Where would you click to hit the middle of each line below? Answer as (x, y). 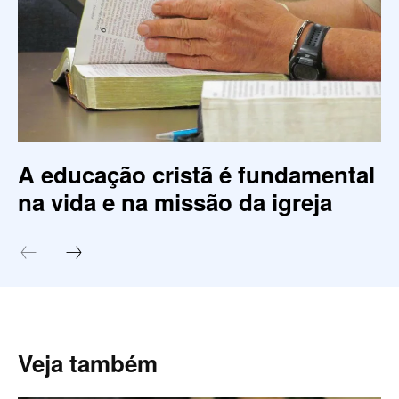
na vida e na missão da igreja (175, 202)
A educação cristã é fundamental (196, 175)
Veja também (88, 363)
